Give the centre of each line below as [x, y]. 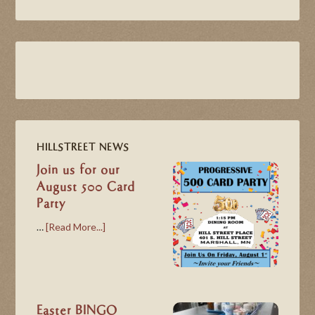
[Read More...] [76, 227]
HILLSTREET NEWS [83, 148]
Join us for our [78, 170]
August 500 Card [86, 187]
